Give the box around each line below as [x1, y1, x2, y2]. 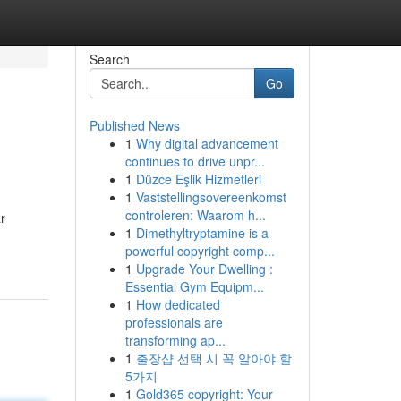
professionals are [124, 313, 223, 331]
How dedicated [135, 295, 220, 313]
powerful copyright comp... [124, 242, 275, 260]
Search [89, 50, 130, 68]
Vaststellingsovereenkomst [135, 188, 286, 206]
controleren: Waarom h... [124, 206, 266, 224]
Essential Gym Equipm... [124, 277, 264, 295]
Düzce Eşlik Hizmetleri [135, 170, 261, 188]
